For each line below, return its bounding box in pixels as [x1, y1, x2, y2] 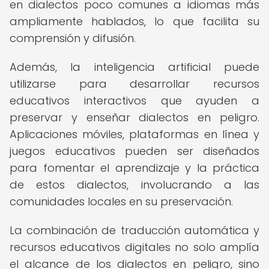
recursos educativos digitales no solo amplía [10, 240, 259, 255]
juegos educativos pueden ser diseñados [10, 144, 259, 159]
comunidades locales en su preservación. [10, 194, 233, 209]
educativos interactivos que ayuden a [10, 93, 259, 108]
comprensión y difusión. [10, 31, 136, 46]
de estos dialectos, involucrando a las [10, 177, 259, 192]
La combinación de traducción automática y [10, 223, 259, 238]
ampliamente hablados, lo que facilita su [10, 14, 259, 29]
